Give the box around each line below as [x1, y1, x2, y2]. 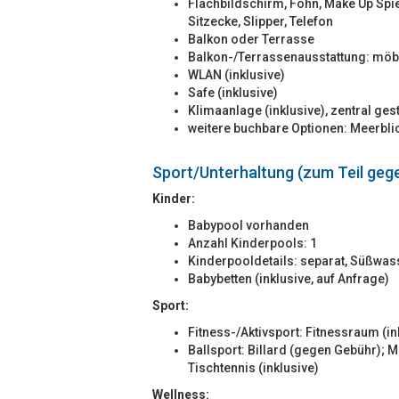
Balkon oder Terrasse [188, 32, 314, 46]
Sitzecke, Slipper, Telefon [188, 14, 333, 28]
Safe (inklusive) [188, 85, 278, 100]
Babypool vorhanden [188, 218, 309, 232]
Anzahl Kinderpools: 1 [188, 236, 317, 250]
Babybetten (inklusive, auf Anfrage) [188, 272, 389, 286]
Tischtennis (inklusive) [188, 361, 319, 375]
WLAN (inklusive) [188, 68, 285, 82]
